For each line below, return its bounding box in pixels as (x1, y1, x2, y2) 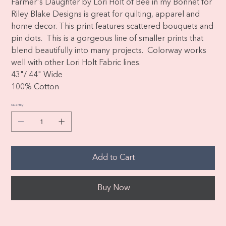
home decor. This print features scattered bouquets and (11, 23, 214, 31)
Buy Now (97, 184, 130, 192)
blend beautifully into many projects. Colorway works (11, 47, 207, 55)
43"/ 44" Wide (11, 71, 63, 79)
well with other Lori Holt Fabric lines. (11, 59, 141, 67)
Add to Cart (92, 154, 135, 162)
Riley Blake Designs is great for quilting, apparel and (11, 11, 200, 19)
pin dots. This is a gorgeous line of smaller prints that (11, 35, 204, 43)
